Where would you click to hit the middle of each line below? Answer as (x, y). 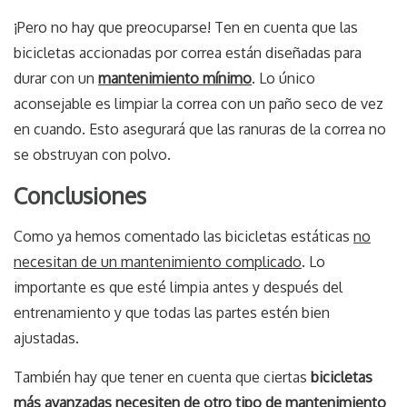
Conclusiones (80, 195)
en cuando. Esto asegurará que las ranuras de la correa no (200, 129)
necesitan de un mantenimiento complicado (158, 261)
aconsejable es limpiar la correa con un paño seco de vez (199, 103)
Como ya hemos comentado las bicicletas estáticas (184, 236)
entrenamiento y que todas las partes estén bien (172, 312)
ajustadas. (46, 338)
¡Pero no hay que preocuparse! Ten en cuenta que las (186, 27)
